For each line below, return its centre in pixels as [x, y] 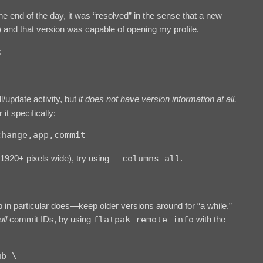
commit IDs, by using [50, 220]
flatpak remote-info [144, 220]
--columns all [146, 158]
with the [210, 220]
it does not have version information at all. [158, 99]
